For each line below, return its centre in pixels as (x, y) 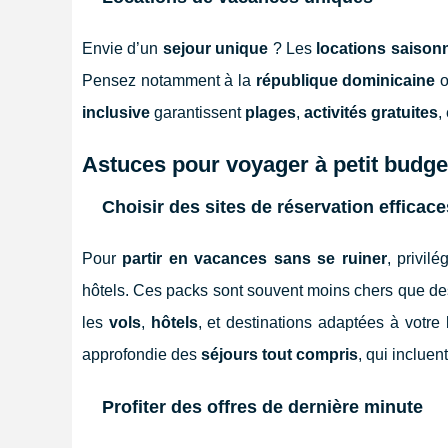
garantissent (197, 112)
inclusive (116, 112)
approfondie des (141, 354)
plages (270, 112)
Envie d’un (122, 48)
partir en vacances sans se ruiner (254, 258)
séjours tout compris (279, 354)
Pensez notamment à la (169, 80)
